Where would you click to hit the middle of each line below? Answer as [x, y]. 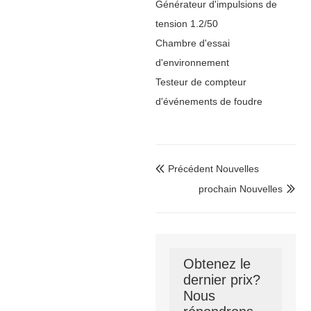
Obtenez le [217, 263]
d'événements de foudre [209, 101]
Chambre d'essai [193, 43]
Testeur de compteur [201, 82]
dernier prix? [222, 279]
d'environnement [192, 62]
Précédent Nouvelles [213, 168]
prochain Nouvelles [240, 188]
